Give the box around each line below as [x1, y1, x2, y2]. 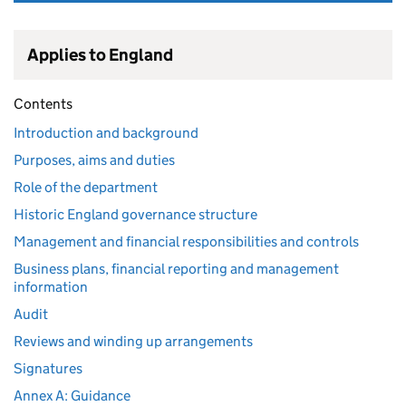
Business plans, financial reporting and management [14, 260, 339, 277]
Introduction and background [14, 124, 198, 141]
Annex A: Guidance [14, 387, 130, 404]
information [14, 278, 88, 295]
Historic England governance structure [14, 206, 257, 223]
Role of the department [14, 179, 158, 196]
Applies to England [27, 44, 173, 65]
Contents [14, 95, 72, 112]
